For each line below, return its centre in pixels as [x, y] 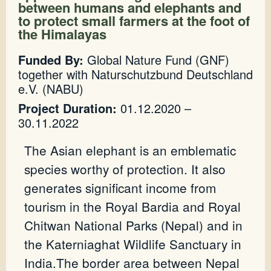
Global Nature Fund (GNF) [156, 60]
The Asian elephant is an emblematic [130, 150]
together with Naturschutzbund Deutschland [135, 74]
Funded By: [51, 60]
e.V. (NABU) [51, 89]
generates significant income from [120, 188]
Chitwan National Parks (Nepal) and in [133, 225]
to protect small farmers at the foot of [134, 21]
